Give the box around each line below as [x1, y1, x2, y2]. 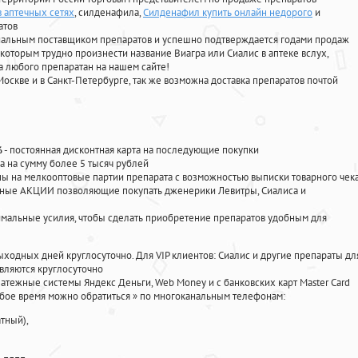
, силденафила [74, 6, 139, 20]
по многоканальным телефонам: [140, 289, 285, 304]
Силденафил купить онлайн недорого [143, 6, 312, 20]
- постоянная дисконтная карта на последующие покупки [2, 143, 259, 157]
